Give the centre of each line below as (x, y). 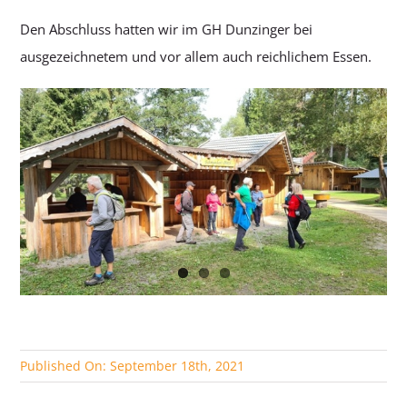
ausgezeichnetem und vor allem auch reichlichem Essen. (196, 57)
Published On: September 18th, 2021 (133, 366)
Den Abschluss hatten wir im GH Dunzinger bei (167, 30)
